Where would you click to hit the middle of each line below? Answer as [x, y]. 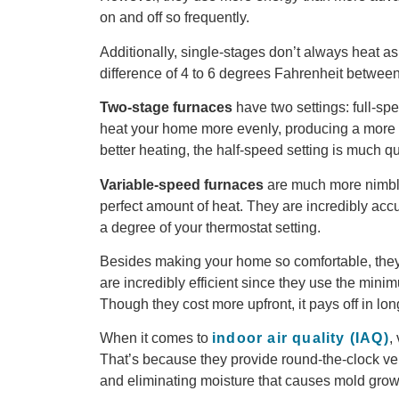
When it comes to [156, 338]
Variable [127, 184]
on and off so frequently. [175, 18]
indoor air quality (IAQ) [301, 338]
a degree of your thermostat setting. [210, 227]
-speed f [181, 184]
